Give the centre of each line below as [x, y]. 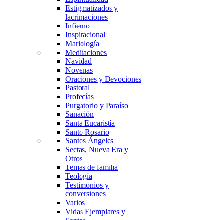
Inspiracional [85, 35]
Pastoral [78, 88]
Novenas [79, 70]
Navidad [79, 61]
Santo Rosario [87, 132]
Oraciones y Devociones [103, 79]
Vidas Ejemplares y [95, 211]
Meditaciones [86, 52]
